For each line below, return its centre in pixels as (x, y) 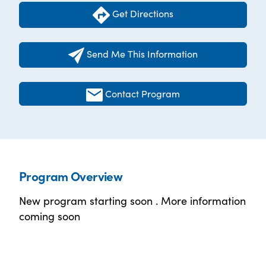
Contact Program (143, 93)
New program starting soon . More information (132, 201)
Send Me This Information (142, 54)
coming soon (50, 216)
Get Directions (142, 13)
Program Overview (71, 176)
